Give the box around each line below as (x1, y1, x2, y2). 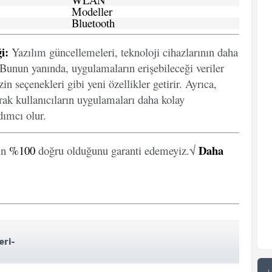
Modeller (72, 4, 112, 19)
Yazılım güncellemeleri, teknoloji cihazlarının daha (8, 44, 238, 59)
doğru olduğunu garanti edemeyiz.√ (35, 143, 199, 158)
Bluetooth (72, 15, 115, 30)
